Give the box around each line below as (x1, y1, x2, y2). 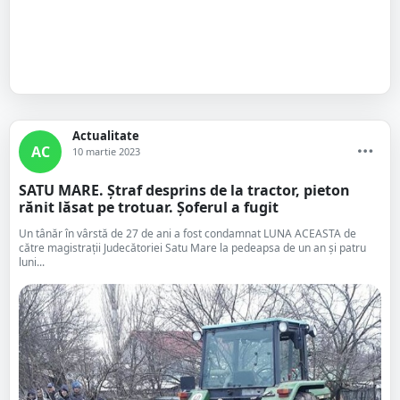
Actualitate (72, 128, 139, 144)
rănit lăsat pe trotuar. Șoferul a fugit (19, 197, 279, 217)
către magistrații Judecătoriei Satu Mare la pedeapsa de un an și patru (19, 240, 366, 255)
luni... (19, 254, 45, 270)
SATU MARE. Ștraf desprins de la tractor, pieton (19, 180, 350, 200)
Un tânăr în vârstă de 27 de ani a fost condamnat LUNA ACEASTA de (19, 226, 356, 241)
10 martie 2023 (72, 145, 140, 158)
